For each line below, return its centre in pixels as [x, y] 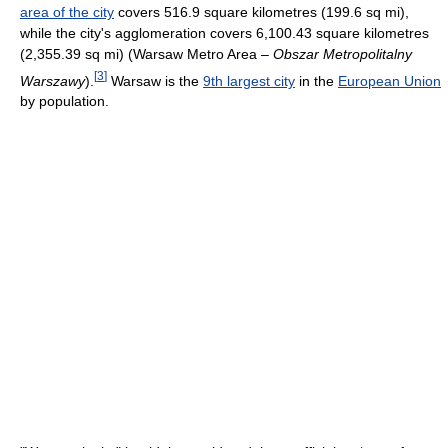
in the [316, 80]
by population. [64, 101]
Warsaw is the [155, 80]
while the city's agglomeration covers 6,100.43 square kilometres [224, 32]
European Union [389, 80]
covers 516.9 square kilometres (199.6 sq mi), [261, 11]
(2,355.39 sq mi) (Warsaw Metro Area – [146, 53]
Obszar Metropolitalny [342, 53]
